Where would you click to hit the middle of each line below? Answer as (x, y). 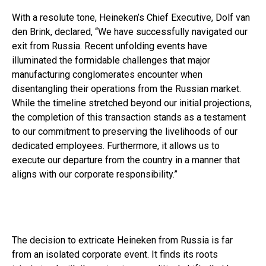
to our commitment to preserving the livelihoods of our (125, 131)
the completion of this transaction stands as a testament (129, 117)
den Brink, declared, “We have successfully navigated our (130, 31)
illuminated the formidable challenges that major (111, 60)
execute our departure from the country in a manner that (126, 160)
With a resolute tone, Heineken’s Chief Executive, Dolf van (131, 17)
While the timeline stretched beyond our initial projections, (132, 103)
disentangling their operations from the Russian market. (126, 88)
